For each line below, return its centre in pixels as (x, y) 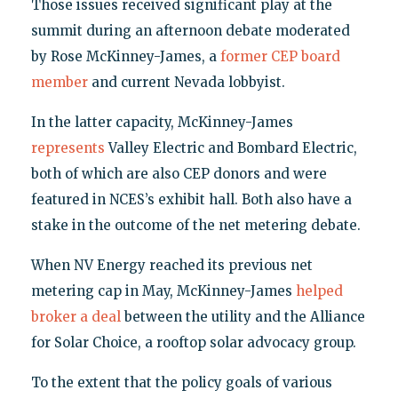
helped (319, 291)
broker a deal (76, 316)
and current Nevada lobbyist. (186, 82)
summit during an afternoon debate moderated (190, 30)
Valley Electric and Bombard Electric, (231, 147)
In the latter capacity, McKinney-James (162, 122)
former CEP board (280, 56)
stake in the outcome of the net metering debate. (195, 225)
